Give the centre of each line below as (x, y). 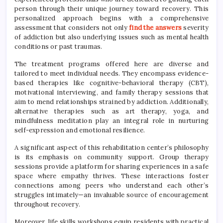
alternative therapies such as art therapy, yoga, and (111, 111)
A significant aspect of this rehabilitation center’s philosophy (111, 147)
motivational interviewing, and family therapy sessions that (111, 92)
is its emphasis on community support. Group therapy (111, 157)
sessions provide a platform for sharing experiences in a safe (111, 166)
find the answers (155, 27)
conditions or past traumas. (58, 46)
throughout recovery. (47, 204)
